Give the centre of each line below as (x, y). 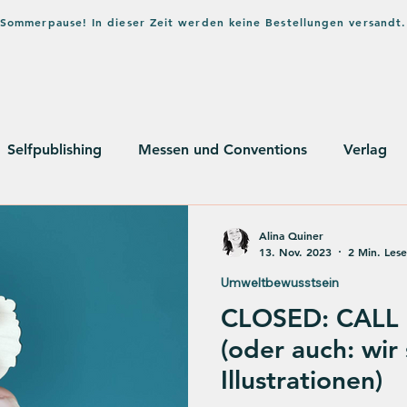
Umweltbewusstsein (280, 282)
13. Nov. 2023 (295, 251)
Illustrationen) (302, 379)
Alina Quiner (291, 236)
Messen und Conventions (223, 149)
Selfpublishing (55, 149)
